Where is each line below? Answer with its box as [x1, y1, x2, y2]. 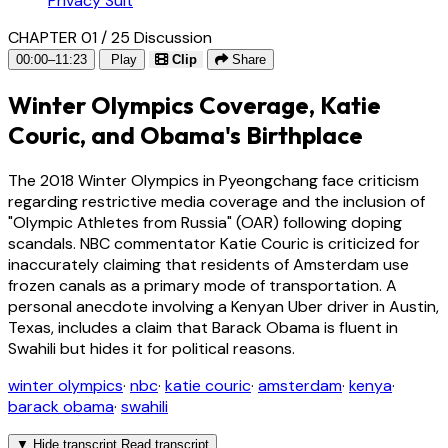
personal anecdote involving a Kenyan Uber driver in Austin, [8, 295, 439, 317]
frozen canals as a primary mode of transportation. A [8, 274, 397, 296]
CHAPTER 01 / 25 [8, 26, 130, 48]
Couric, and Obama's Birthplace [8, 119, 363, 150]
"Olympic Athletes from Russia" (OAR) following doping [8, 211, 402, 233]
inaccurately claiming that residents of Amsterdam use [8, 253, 409, 275]
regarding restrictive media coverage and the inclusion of [8, 190, 425, 212]
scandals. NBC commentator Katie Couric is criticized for [8, 232, 420, 254]
